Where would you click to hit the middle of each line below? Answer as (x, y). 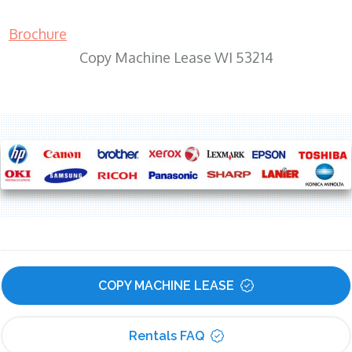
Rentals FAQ (166, 335)
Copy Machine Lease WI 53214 (176, 58)
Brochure (38, 34)
